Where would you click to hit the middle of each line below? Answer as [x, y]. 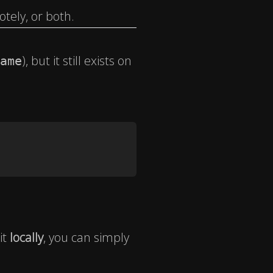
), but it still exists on [77, 61]
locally [27, 238]
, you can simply [86, 238]
